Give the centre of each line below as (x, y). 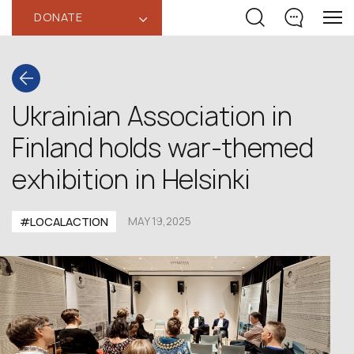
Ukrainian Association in (152, 116)
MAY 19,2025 (160, 221)
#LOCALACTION (64, 222)
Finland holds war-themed (163, 148)
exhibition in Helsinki (131, 179)
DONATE (58, 17)
